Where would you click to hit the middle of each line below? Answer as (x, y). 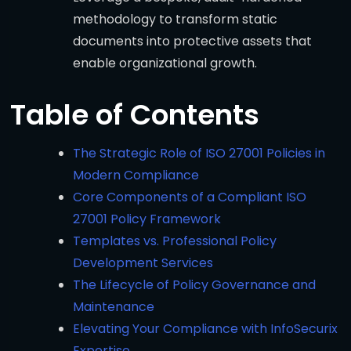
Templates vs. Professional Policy (175, 241)
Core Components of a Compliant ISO (190, 197)
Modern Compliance (136, 175)
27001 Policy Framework (147, 219)
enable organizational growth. (165, 63)
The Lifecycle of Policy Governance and (194, 285)
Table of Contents (135, 115)
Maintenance (114, 307)
